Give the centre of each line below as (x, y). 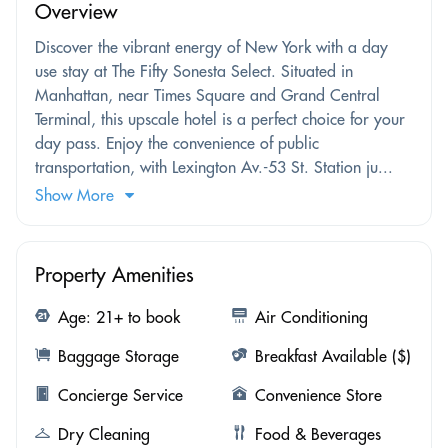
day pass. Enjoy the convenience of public (177, 142)
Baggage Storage (118, 355)
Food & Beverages (317, 433)
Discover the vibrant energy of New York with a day (211, 46)
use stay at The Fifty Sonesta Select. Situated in (194, 70)
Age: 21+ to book (119, 316)
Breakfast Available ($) (332, 355)
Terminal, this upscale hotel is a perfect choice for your (220, 118)
